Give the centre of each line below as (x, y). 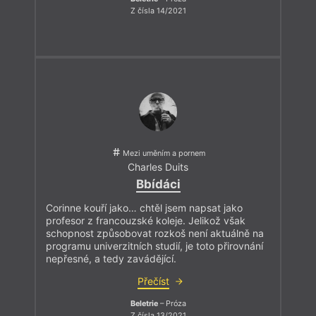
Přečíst (153, 281)
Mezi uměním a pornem (164, 153)
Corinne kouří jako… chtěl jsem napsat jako (144, 207)
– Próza (172, 303)
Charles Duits (158, 167)
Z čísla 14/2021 (158, 11)
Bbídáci (158, 184)
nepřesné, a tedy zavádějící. (111, 258)
